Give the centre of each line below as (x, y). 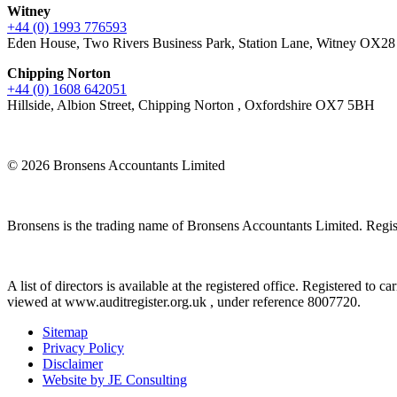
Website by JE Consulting (115, 379)
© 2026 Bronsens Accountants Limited (118, 165)
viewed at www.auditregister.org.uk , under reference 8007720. (184, 301)
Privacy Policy (83, 347)
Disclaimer (73, 363)
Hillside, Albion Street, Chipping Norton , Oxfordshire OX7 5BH (191, 105)
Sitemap (65, 331)
